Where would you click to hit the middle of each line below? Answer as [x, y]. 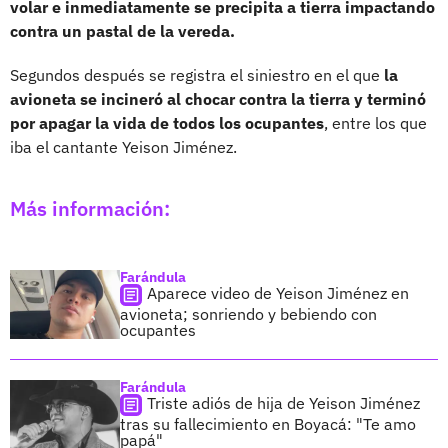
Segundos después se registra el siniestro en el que [197, 74]
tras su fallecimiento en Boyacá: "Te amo [268, 424]
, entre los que [375, 122]
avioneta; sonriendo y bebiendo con [248, 313]
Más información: [90, 208]
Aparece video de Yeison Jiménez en [278, 292]
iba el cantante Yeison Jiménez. [123, 146]
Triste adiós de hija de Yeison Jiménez [283, 403]
